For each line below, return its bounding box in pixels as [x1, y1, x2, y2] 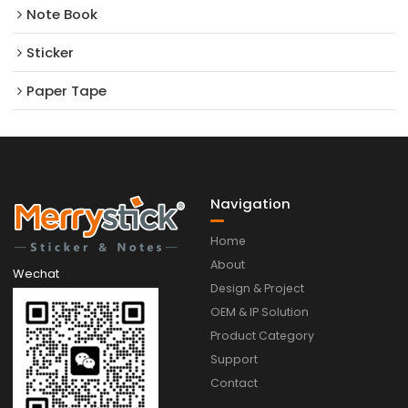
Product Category [210, 327, 315, 343]
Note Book [26, 4, 98, 24]
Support [210, 351, 259, 367]
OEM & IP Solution [210, 303, 310, 320]
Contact [210, 374, 259, 391]
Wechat [13, 265, 60, 283]
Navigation [210, 194, 291, 214]
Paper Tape [26, 80, 107, 100]
